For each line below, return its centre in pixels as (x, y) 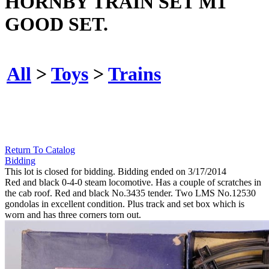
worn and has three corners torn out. (73, 215)
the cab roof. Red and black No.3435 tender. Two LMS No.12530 (130, 193)
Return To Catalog (40, 150)
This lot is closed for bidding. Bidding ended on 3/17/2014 (116, 172)
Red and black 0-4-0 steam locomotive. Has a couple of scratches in (133, 183)
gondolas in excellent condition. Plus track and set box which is (125, 204)
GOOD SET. (56, 24)
